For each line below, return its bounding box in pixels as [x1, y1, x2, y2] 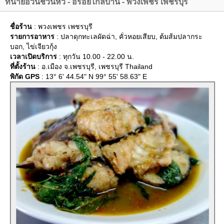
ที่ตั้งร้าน [10, 62, 35, 70]
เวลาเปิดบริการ [10, 52, 57, 60]
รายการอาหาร [10, 32, 54, 40]
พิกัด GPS [10, 72, 39, 80]
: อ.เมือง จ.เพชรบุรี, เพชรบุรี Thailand [35, 62, 152, 70]
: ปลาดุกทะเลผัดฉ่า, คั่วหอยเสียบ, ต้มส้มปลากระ [54, 32, 202, 40]
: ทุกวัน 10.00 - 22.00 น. [57, 52, 134, 60]
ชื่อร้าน [10, 22, 32, 30]
